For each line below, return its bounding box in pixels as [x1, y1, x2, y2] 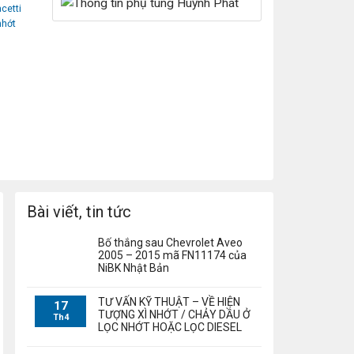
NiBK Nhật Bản [98, 262, 169, 275]
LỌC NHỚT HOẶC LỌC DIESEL [98, 321, 242, 334]
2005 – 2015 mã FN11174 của [98, 249, 247, 262]
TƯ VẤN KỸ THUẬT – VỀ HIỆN [98, 296, 240, 309]
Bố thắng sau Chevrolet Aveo [98, 236, 243, 250]
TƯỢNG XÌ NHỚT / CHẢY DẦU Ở [98, 308, 250, 322]
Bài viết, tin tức [27, 202, 131, 222]
